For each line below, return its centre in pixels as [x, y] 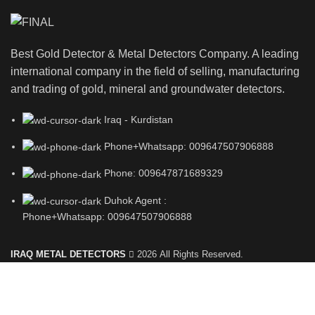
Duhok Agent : [135, 200]
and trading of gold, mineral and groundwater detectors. [148, 89]
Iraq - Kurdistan [139, 119]
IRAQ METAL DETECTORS [68, 255]
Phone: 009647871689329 [163, 173]
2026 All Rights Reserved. [189, 255]
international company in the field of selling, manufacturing [155, 71]
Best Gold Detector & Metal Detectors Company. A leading [155, 53]
